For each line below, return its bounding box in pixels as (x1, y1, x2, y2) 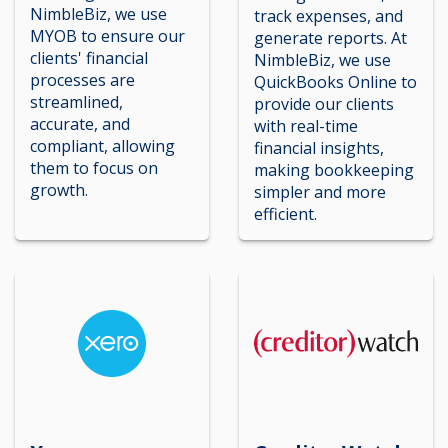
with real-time (254, 115, 358, 137)
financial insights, (254, 137, 384, 159)
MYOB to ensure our (30, 25, 185, 47)
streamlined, (30, 91, 123, 113)
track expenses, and (254, 5, 403, 27)
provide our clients (254, 93, 394, 115)
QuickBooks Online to (254, 71, 417, 93)
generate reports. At (254, 27, 407, 49)
